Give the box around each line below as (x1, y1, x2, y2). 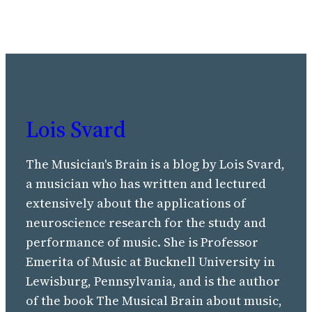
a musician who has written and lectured (26, 174, 267, 192)
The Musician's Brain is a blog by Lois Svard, (26, 155, 286, 173)
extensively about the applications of (26, 194, 247, 212)
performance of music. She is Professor (26, 233, 259, 251)
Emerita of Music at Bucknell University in (26, 252, 276, 270)
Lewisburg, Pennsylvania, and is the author (26, 272, 281, 290)
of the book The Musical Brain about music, (26, 291, 283, 309)
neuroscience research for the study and (26, 213, 267, 231)
